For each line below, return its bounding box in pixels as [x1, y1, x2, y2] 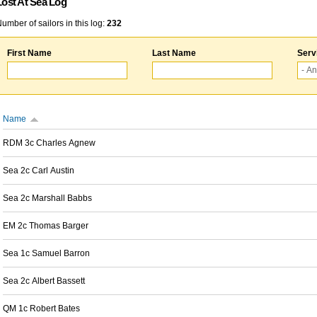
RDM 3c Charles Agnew [3, 138, 96, 148]
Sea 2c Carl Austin [3, 166, 74, 175]
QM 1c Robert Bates [3, 304, 80, 313]
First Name [7, 48, 52, 58]
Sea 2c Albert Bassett [3, 276, 85, 286]
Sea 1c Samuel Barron [3, 248, 90, 258]
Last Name [152, 48, 196, 58]
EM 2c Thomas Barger [3, 221, 88, 231]
